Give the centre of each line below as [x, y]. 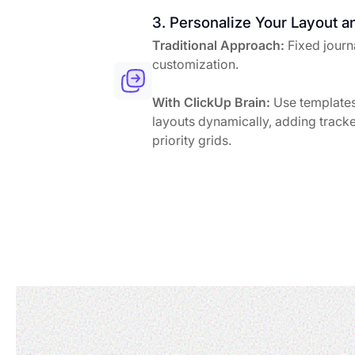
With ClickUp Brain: [211, 102]
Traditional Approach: [218, 45]
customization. [195, 64]
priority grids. [192, 140]
